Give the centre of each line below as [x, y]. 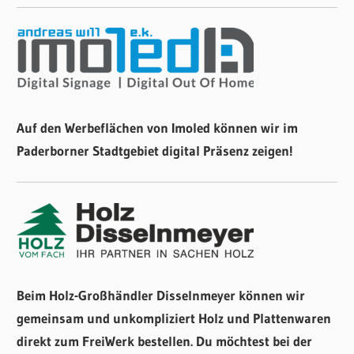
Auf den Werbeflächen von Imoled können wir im [158, 127]
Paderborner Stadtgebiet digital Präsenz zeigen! [155, 150]
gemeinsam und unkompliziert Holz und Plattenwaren [174, 318]
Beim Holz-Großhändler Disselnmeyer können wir [161, 296]
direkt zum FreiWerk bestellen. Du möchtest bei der [165, 341]
